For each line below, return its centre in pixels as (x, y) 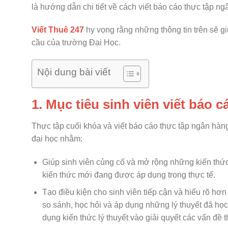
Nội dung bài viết (74, 72)
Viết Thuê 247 (58, 30)
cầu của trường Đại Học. (76, 43)
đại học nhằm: (57, 138)
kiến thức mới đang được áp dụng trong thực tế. (129, 175)
